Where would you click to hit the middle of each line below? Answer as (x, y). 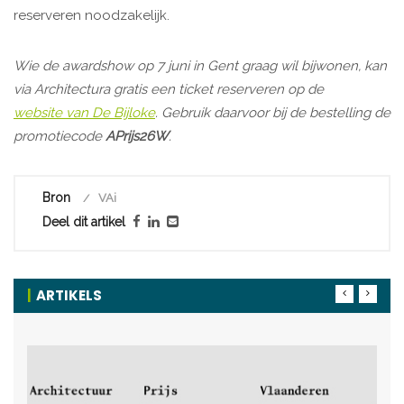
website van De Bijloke (84, 113)
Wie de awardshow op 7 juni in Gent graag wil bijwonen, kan (200, 66)
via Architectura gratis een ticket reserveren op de (169, 90)
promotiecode (60, 137)
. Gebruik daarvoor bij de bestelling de (273, 113)
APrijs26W (137, 137)
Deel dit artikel (84, 222)
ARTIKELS (69, 296)
